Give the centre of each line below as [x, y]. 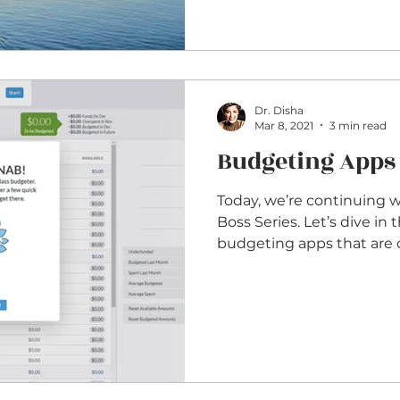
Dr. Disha [279, 110]
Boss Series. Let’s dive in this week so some [260, 221]
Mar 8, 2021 [284, 125]
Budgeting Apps [306, 161]
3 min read [358, 125]
